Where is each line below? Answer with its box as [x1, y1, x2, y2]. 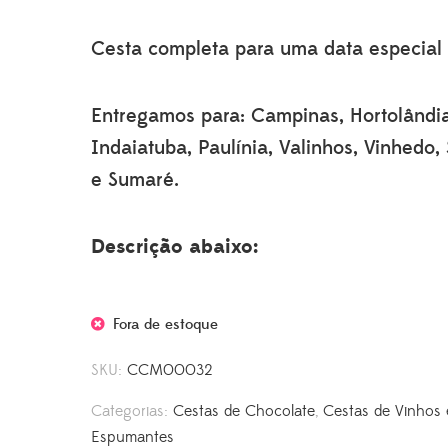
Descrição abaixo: [91, 234, 259, 260]
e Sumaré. [91, 167, 180, 193]
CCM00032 [127, 360, 214, 380]
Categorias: [91, 401, 174, 421]
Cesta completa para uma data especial [91, 36, 443, 62]
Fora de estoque [113, 315, 219, 334]
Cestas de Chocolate [173, 401, 316, 421]
